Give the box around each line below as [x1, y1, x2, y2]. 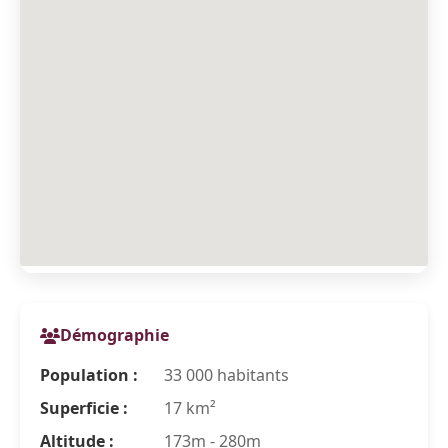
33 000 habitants [160, 364, 289, 386]
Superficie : [40, 397, 128, 419]
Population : [40, 364, 138, 386]
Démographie [60, 324, 169, 346]
